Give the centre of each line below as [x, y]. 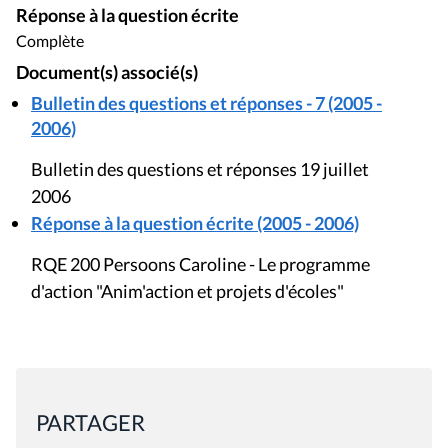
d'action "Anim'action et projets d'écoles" [187, 291]
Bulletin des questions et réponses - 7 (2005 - [206, 103]
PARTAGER [90, 422]
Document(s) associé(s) [107, 73]
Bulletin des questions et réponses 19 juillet [200, 169]
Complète [50, 41]
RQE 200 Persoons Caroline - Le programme [200, 264]
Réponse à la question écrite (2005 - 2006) [195, 223]
